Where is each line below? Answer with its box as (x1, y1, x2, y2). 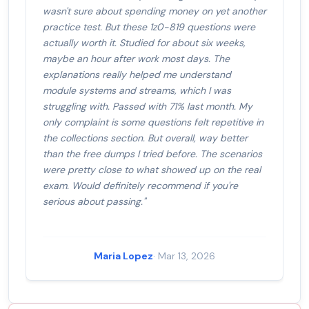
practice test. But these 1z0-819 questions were (43, 21, 255, 34)
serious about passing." (43, 195, 146, 208)
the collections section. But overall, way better (43, 132, 248, 145)
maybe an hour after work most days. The (43, 52, 230, 66)
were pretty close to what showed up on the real (43, 163, 261, 177)
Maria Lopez (94, 250, 153, 263)
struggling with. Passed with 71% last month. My (43, 100, 252, 113)
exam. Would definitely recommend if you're (43, 179, 238, 192)
